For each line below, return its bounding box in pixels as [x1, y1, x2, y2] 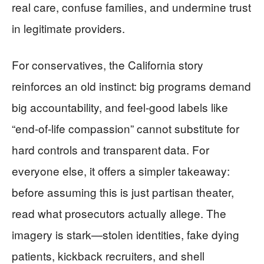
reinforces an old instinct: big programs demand [12, 78, 251, 94]
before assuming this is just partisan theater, [12, 184, 234, 200]
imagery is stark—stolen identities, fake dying [12, 226, 239, 242]
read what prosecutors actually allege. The [12, 205, 226, 221]
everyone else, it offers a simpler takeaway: [12, 163, 230, 179]
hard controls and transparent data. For [12, 141, 209, 157]
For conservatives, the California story [12, 57, 203, 72]
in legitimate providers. [12, 20, 125, 36]
